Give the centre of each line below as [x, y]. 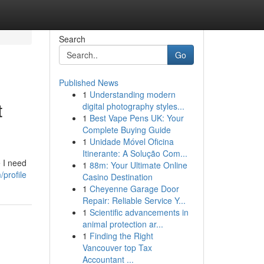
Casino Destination [117, 177]
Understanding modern [132, 94]
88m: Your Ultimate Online [138, 165]
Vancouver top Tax [117, 247]
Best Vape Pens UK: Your [136, 118]
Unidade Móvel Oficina [131, 141]
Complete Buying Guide [126, 130]
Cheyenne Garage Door [134, 189]
